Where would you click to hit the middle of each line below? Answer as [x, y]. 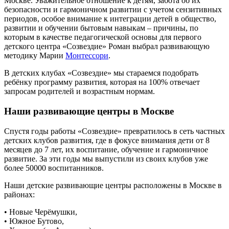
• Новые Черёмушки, [41, 212]
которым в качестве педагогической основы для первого [103, 37]
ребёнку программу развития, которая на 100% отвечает [102, 82]
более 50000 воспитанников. [54, 168]
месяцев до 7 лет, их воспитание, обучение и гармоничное [106, 149]
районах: [19, 194]
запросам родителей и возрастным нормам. [79, 91]
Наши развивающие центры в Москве [89, 111]
